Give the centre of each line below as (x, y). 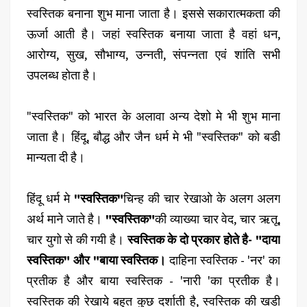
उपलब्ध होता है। (63, 75)
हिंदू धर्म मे (50, 198)
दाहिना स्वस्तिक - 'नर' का (225, 260)
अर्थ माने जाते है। (66, 219)
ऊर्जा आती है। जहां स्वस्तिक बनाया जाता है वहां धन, (153, 34)
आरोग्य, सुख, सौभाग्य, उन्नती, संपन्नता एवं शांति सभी (153, 54)
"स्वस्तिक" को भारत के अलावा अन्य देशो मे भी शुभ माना (153, 116)
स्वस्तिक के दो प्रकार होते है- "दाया (204, 239)
